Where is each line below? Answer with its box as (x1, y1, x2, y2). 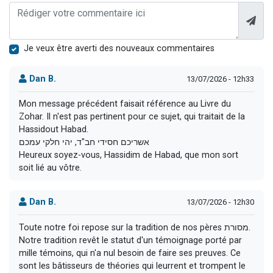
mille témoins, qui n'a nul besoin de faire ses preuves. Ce (19, 247, 241, 258)
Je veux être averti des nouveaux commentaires (24, 43, 214, 54)
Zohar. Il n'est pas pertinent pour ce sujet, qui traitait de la (19, 112, 245, 122)
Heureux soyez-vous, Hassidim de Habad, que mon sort (19, 150, 238, 161)
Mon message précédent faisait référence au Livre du (19, 99, 231, 110)
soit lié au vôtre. (19, 163, 82, 174)
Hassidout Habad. (19, 124, 88, 135)
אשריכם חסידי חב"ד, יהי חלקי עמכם (19, 137, 149, 148)
